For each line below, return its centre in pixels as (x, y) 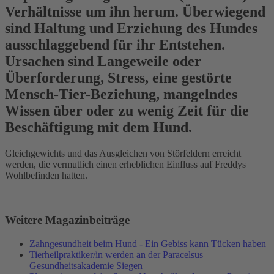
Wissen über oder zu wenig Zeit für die (127, 111)
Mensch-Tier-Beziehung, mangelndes (121, 94)
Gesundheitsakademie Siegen (86, 265)
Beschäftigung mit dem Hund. (98, 128)
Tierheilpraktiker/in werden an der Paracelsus (116, 254)
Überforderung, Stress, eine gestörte (118, 78)
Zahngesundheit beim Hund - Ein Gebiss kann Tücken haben (148, 243)
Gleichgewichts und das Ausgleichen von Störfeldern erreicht (123, 154)
